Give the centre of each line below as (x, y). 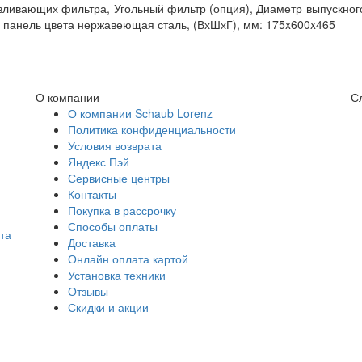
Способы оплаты (113, 226)
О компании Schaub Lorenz (140, 113)
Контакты (92, 194)
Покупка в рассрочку (122, 210)
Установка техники (117, 274)
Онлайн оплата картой (128, 258)
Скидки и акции (108, 307)
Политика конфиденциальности (152, 129)
